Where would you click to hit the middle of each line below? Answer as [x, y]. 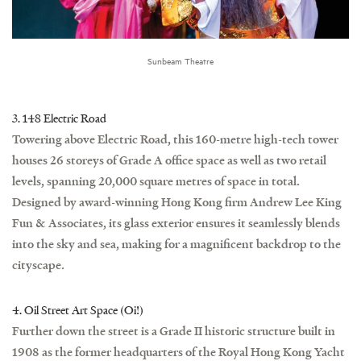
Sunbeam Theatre [180, 61]
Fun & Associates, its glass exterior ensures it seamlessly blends [176, 222]
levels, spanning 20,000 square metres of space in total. [156, 180]
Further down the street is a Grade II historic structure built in [174, 330]
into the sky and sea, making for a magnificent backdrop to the [176, 243]
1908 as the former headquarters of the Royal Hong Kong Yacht [178, 351]
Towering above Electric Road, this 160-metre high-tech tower [175, 139]
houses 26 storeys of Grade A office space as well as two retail [169, 160]
